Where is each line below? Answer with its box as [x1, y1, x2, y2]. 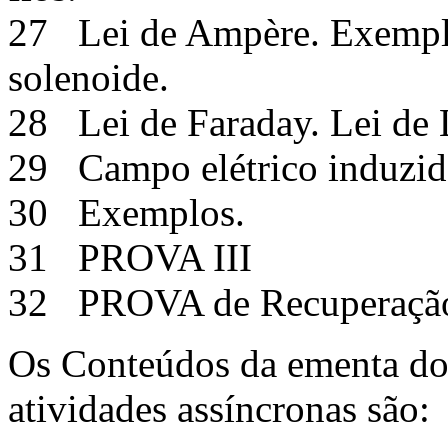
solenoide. [8, 55, 169, 99]
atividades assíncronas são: [8, 386, 430, 430]
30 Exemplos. [8, 190, 245, 234]
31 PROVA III [8, 235, 262, 279]
